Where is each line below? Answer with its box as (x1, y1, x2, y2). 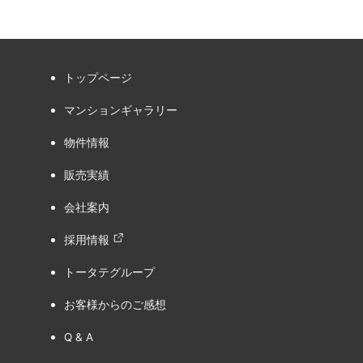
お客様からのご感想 (64, 298, 166, 312)
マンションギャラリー (64, 104, 177, 117)
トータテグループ (64, 266, 155, 280)
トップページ (64, 71, 132, 85)
